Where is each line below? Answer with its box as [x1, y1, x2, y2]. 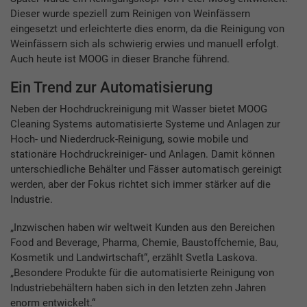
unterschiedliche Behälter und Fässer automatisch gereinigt [10, 162, 282, 175]
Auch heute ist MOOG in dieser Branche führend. [10, 52, 230, 65]
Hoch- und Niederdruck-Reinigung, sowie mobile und [10, 132, 248, 145]
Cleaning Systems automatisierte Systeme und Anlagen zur [10, 117, 280, 130]
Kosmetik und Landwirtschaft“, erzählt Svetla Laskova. [10, 251, 258, 264]
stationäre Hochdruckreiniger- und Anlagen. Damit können [10, 147, 275, 160]
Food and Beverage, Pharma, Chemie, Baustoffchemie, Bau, [10, 236, 278, 249]
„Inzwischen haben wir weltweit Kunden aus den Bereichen [10, 221, 275, 234]
